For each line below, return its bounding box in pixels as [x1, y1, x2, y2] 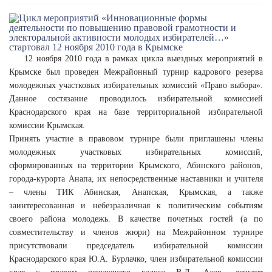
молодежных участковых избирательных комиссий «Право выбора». [9, 81, 263, 90]
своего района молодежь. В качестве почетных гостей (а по [9, 214, 263, 223]
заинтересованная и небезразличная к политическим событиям [9, 201, 263, 210]
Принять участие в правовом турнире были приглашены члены [9, 134, 263, 143]
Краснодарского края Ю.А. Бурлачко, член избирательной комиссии [9, 254, 263, 263]
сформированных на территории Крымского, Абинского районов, [9, 161, 263, 170]
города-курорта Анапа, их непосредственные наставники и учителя [9, 174, 263, 183]
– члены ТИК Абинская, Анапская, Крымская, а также [9, 188, 263, 197]
